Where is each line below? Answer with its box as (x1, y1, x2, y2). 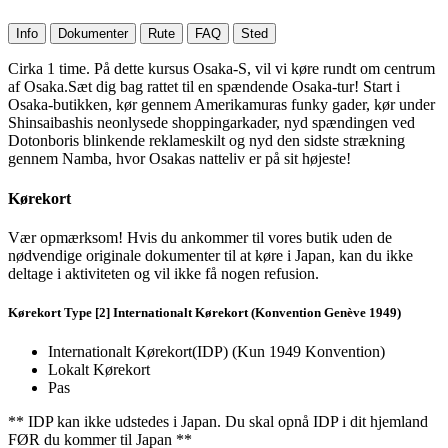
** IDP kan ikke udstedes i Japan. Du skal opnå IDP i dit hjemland (8, 413, 428, 431)
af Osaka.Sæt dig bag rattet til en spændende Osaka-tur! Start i (8, 78, 400, 96)
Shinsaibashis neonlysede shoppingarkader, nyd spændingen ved (8, 114, 415, 132)
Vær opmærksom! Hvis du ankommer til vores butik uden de (8, 228, 392, 246)
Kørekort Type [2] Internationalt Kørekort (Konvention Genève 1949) (8, 305, 401, 321)
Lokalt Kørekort (48, 361, 150, 379)
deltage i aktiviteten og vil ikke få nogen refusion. (8, 264, 319, 282)
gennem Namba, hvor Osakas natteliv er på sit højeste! (8, 150, 351, 168)
